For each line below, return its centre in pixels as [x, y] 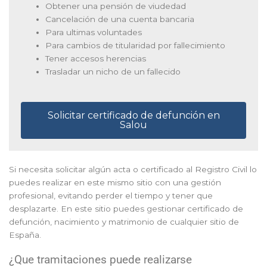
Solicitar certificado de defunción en [133, 116]
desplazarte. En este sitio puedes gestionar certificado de [126, 209]
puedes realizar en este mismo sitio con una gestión [115, 183]
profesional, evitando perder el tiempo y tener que [111, 196]
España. [25, 235]
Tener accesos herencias [96, 58]
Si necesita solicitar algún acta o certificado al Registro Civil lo [133, 170]
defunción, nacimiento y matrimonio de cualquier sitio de [124, 222]
